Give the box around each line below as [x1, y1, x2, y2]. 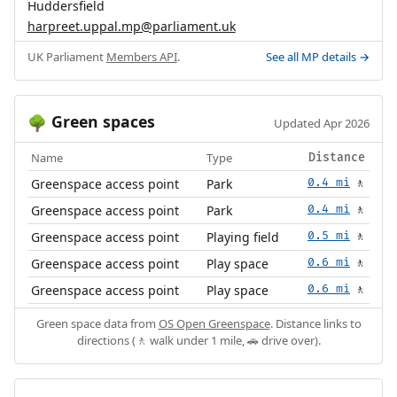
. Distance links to [269, 315, 362, 332]
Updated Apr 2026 [274, 115, 370, 132]
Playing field [206, 229, 280, 246]
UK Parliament [27, 49, 106, 66]
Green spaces [46, 111, 155, 133]
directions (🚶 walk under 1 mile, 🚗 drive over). [76, 332, 321, 349]
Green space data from [35, 315, 159, 332]
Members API [105, 49, 177, 66]
